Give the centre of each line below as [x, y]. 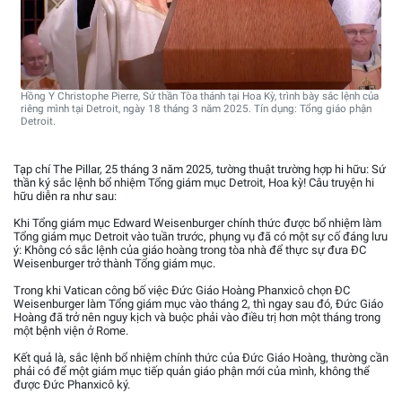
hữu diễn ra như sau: [65, 196]
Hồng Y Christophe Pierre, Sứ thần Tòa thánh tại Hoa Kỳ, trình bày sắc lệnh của [200, 96]
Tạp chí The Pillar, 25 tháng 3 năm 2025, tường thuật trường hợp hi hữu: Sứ [200, 169]
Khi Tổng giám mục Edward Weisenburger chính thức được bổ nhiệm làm [197, 223]
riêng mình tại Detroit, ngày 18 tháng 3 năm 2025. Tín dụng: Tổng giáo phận [196, 108]
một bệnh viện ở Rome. [71, 330]
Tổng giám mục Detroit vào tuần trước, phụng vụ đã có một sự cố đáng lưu [201, 236]
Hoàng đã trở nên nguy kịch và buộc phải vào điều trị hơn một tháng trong [197, 317]
